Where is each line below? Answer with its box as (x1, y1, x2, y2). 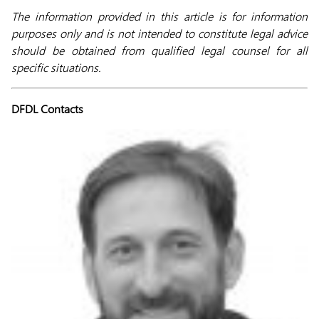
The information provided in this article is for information (11, 9, 308, 23)
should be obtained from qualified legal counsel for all (11, 43, 308, 58)
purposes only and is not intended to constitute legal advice (11, 26, 308, 41)
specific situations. (11, 60, 101, 75)
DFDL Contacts (11, 101, 83, 116)
